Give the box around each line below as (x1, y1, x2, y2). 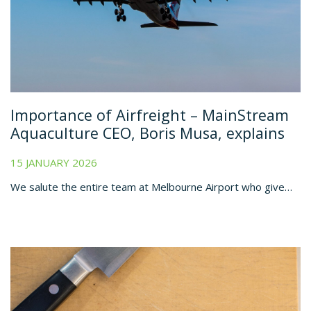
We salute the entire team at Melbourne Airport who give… (10, 179, 292, 194)
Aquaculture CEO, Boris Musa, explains (10, 123, 285, 144)
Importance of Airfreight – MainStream (10, 105, 289, 126)
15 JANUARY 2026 (10, 155, 97, 169)
